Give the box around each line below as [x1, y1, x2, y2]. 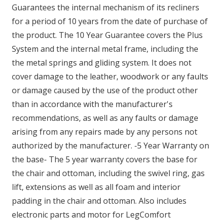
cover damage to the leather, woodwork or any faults [12, 71, 208, 82]
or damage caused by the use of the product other [12, 85, 198, 96]
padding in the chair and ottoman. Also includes [12, 195, 186, 207]
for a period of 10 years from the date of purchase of [12, 16, 208, 27]
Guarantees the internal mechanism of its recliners [12, 2, 199, 13]
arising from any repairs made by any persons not [12, 126, 197, 138]
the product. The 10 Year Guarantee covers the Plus [12, 30, 203, 41]
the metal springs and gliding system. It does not [12, 57, 191, 69]
